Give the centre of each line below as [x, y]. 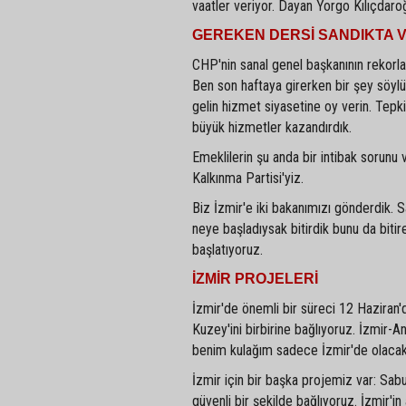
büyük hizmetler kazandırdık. [272, 127]
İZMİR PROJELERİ [255, 279]
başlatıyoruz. [227, 250]
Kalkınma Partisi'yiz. [248, 178]
